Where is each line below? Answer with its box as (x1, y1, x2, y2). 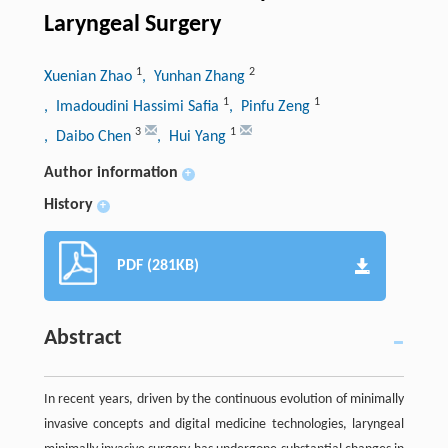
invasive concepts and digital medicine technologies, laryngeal (43, 417, 405, 432)
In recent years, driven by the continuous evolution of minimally (43, 392, 405, 407)
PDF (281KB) (116, 258, 199, 274)
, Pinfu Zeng (228, 99, 314, 115)
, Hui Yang (156, 129, 230, 145)
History (43, 197, 93, 213)
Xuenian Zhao (43, 69, 136, 85)
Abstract (43, 327, 122, 350)
